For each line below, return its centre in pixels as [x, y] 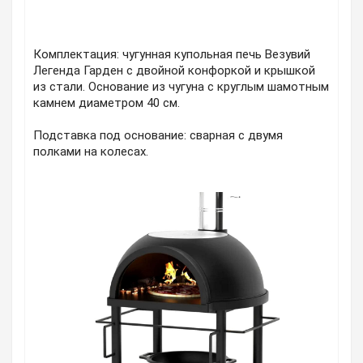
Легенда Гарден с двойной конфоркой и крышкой [174, 71]
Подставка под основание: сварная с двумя [158, 136]
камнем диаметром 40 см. [107, 103]
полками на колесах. [91, 152]
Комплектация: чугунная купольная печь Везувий [172, 55]
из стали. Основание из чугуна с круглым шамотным [181, 87]
